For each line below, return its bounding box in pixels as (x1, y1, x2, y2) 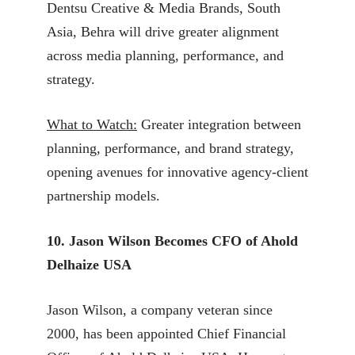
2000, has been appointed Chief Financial (47, 325, 286, 342)
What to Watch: (47, 116, 137, 132)
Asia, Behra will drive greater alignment (47, 23, 279, 40)
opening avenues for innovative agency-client (47, 163, 308, 180)
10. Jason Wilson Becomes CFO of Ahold (47, 232, 298, 249)
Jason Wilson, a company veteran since (47, 301, 273, 318)
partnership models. (47, 187, 160, 204)
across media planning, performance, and (47, 47, 284, 63)
